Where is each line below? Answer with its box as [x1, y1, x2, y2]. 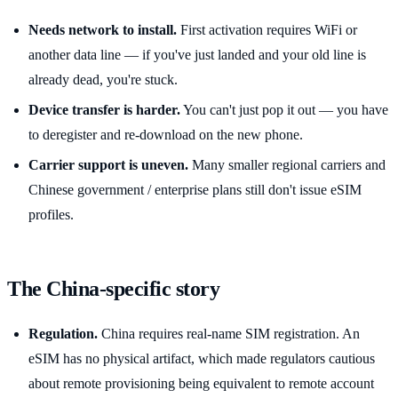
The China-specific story [7, 277, 220, 301]
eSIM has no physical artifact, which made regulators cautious [28, 351, 375, 367]
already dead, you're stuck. [28, 71, 178, 87]
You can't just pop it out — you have [180, 101, 388, 117]
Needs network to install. [28, 21, 177, 37]
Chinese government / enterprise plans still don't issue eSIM [28, 182, 362, 198]
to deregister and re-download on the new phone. [28, 126, 303, 142]
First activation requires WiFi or [177, 21, 357, 37]
